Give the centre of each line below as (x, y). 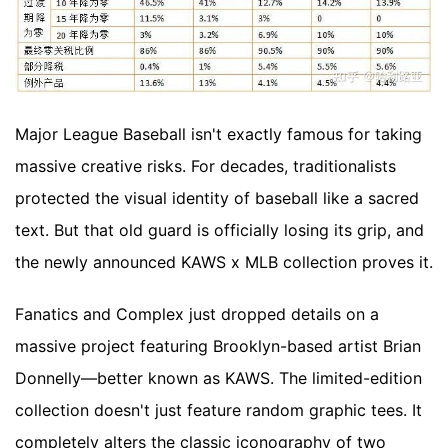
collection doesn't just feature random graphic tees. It (218, 409)
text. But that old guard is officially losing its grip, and (219, 229)
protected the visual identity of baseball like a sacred (217, 197)
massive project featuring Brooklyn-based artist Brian (218, 345)
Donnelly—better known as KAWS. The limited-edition (218, 377)
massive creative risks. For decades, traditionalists (205, 165)
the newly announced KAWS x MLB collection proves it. (224, 261)
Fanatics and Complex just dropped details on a (197, 313)
